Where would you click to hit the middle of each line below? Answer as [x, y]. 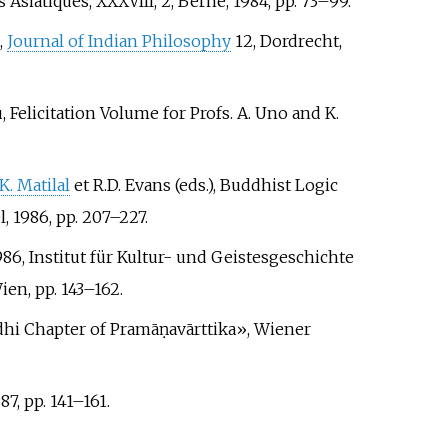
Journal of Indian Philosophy [118, 41]
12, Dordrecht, [286, 41]
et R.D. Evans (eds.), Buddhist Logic [203, 185]
